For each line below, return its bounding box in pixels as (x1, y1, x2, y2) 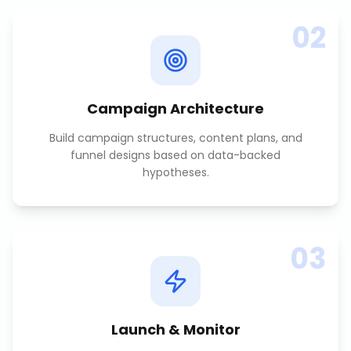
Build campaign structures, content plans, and (49, 130, 302, 146)
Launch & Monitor (110, 320, 241, 339)
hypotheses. (142, 165, 209, 180)
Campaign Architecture (87, 99, 264, 118)
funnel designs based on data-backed (71, 147, 280, 163)
